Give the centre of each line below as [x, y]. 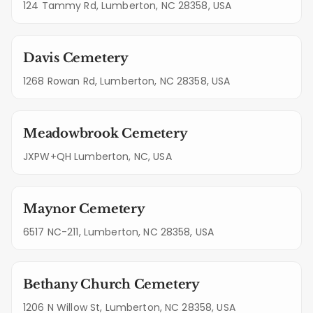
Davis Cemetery [76, 58]
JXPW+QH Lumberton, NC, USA [97, 156]
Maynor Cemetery [84, 209]
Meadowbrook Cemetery [105, 133]
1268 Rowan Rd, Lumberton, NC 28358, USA [127, 81]
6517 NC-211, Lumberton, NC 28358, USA [119, 232]
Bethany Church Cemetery [111, 284]
